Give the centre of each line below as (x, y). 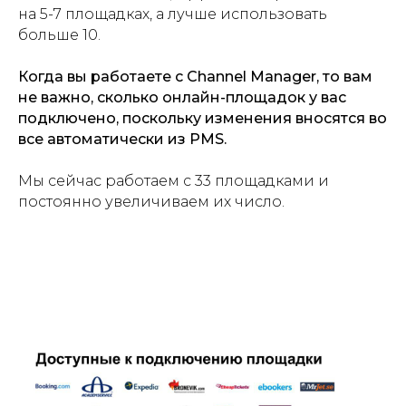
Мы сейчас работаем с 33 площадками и (174, 181)
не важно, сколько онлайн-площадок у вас (182, 98)
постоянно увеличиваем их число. (151, 202)
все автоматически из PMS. (122, 140)
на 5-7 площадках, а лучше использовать (173, 14)
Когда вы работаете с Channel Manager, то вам (195, 77)
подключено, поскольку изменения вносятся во (203, 119)
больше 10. (59, 35)
